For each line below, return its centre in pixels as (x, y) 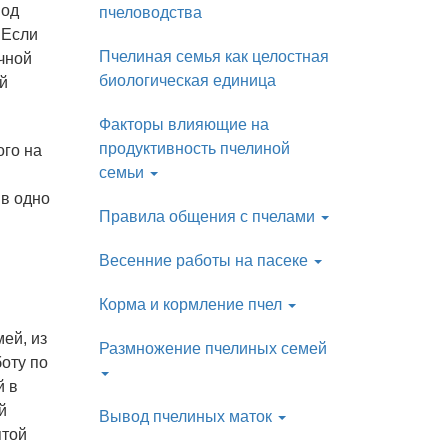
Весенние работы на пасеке (205, 260)
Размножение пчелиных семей (212, 348)
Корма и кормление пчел (192, 304)
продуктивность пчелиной (194, 148)
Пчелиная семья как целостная (213, 56)
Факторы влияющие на (183, 124)
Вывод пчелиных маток (187, 416)
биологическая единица (187, 80)
